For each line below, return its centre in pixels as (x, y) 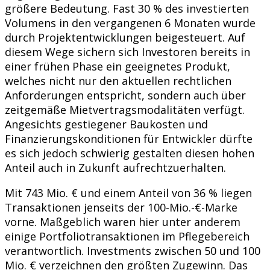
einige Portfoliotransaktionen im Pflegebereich (127, 236)
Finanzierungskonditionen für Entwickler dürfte (129, 138)
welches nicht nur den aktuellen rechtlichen (118, 80)
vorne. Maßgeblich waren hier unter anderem (123, 221)
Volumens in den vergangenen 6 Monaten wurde (130, 23)
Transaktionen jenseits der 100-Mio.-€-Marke (121, 207)
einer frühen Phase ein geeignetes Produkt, (118, 66)
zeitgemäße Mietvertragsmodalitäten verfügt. (125, 109)
